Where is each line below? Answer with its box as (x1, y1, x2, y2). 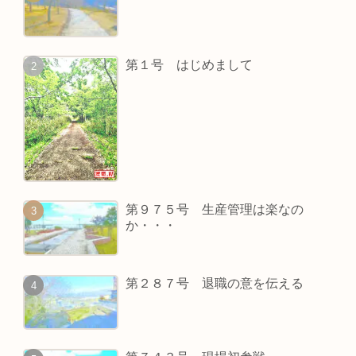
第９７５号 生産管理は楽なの (126, 202, 304, 216)
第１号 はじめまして (126, 57, 253, 72)
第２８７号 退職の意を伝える (126, 276, 304, 290)
